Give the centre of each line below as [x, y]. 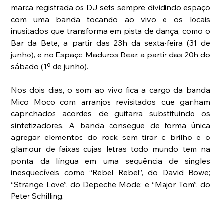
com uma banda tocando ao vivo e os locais [111, 19]
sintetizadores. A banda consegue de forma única [111, 125]
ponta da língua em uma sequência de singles [111, 160]
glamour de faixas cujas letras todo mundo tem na [111, 149]
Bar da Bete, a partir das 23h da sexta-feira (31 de [111, 42]
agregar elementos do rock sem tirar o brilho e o [111, 137]
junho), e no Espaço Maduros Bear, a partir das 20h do [111, 54]
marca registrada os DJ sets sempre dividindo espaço [111, 7]
